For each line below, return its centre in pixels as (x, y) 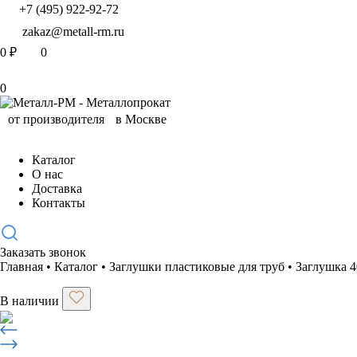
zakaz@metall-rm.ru (73, 31)
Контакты (59, 203)
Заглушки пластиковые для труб (197, 267)
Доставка (57, 188)
